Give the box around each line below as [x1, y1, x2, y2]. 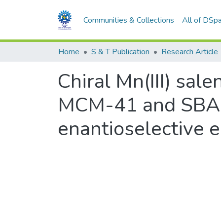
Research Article [161, 46, 218, 57]
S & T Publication [91, 46, 149, 57]
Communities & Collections [83, 14, 175, 26]
